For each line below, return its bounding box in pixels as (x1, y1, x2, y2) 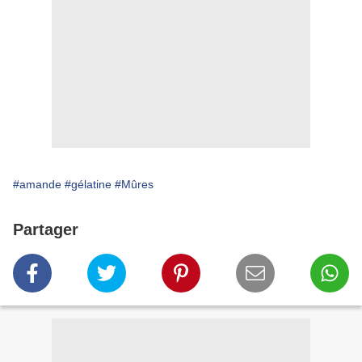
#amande (13, 178, 61, 192)
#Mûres (115, 178, 154, 192)
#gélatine (65, 178, 112, 192)
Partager (13, 221, 78, 239)
